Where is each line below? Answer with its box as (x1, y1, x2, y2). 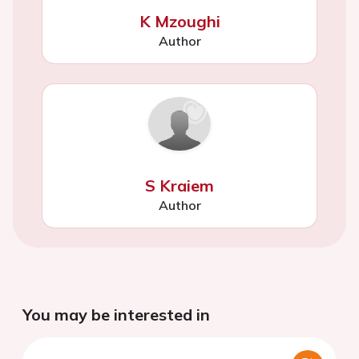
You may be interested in (22, 304, 210, 325)
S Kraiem (145, 175, 214, 196)
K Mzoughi (139, 11, 220, 32)
